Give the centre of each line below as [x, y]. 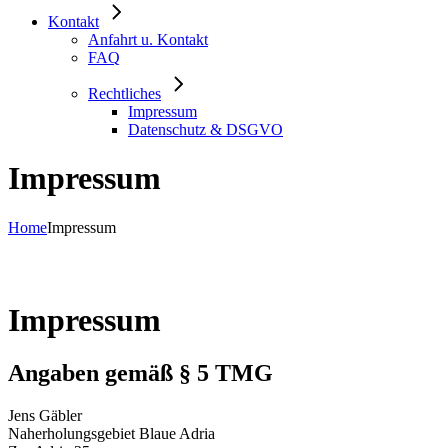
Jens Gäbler [45, 415]
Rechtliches [124, 93]
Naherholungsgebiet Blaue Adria [111, 433]
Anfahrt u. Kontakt [148, 39]
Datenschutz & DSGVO [205, 129]
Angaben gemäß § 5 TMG [140, 372]
